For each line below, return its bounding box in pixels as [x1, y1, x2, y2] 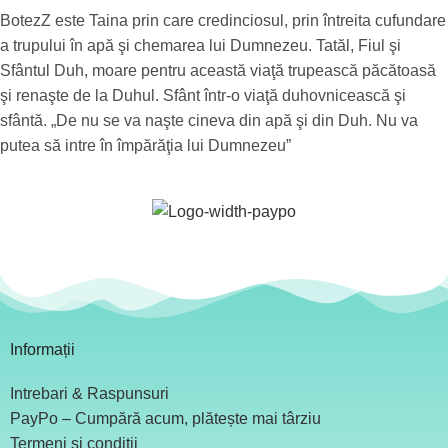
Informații [10, 340, 75, 358]
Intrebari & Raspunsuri [10, 384, 169, 402]
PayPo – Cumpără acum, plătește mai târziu [10, 409, 321, 427]
